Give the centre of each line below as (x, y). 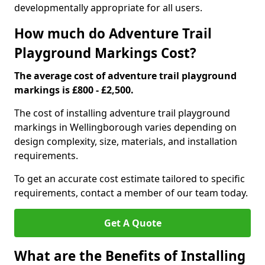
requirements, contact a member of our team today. (131, 193)
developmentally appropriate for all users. (108, 8)
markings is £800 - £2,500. (74, 90)
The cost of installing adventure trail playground (122, 113)
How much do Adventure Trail (113, 33)
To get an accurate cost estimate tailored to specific (130, 179)
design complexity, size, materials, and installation (126, 141)
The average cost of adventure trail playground (125, 76)
